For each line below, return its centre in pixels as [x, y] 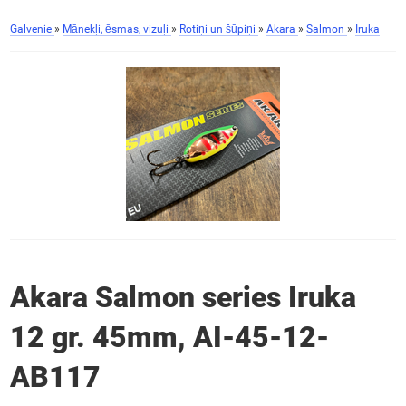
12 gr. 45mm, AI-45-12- [169, 338]
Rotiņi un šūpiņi [217, 29]
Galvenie [30, 29]
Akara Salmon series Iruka [183, 298]
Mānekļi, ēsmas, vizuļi [115, 29]
